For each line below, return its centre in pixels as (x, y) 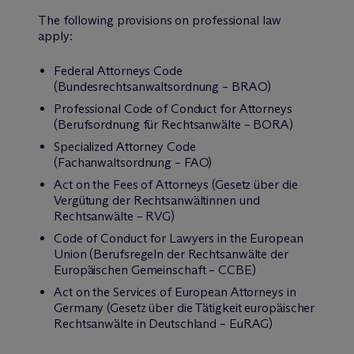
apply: (55, 36)
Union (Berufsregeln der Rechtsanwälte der (171, 254)
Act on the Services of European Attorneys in (175, 292)
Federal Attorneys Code (118, 71)
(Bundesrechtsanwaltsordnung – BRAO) (162, 87)
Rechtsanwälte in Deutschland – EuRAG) (164, 324)
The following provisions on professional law (160, 20)
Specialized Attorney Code (125, 147)
